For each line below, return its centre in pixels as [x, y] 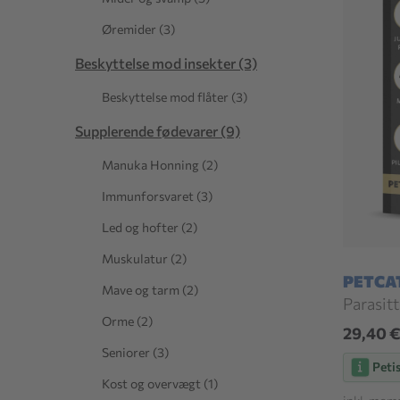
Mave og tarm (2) [150, 290]
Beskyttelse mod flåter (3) [175, 97]
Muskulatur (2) [144, 258]
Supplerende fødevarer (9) [158, 131]
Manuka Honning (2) [160, 165]
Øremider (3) [138, 29]
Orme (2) [127, 321]
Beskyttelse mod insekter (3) [166, 63]
